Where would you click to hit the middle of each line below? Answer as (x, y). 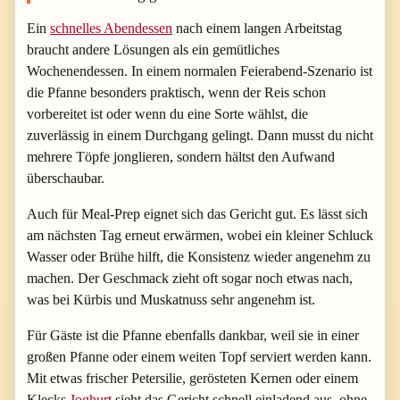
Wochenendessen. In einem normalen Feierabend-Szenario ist (200, 71)
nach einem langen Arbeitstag (257, 28)
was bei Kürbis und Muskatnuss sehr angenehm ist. (171, 299)
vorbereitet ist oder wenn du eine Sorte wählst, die (167, 113)
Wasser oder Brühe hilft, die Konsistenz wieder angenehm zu (199, 256)
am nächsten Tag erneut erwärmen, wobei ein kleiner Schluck (200, 235)
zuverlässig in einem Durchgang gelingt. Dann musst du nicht (200, 135)
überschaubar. (66, 178)
